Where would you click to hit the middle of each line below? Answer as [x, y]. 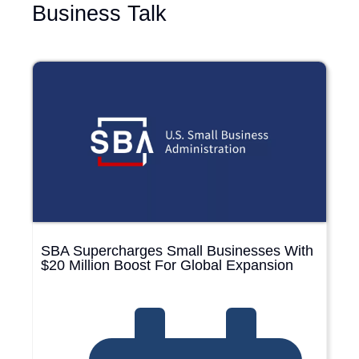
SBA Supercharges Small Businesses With [177, 251]
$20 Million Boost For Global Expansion [167, 266]
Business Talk [99, 14]
